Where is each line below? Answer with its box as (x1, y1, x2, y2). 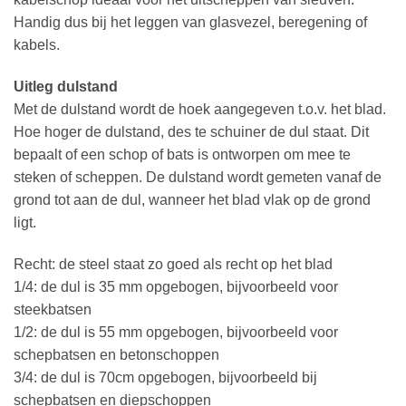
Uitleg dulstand (14, 78, 118, 94)
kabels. (14, 37, 60, 53)
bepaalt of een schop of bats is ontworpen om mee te (14, 146, 351, 162)
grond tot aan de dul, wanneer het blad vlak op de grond (14, 191, 371, 208)
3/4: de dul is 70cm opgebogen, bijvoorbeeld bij (14, 369, 317, 385)
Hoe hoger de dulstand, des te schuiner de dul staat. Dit (14, 123, 369, 140)
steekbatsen (14, 301, 92, 317)
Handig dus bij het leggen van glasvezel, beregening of (14, 14, 367, 31)
